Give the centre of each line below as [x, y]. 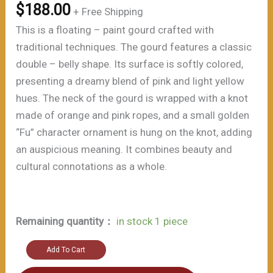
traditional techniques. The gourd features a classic [134, 47]
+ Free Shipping [108, 11]
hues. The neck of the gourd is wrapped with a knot [132, 98]
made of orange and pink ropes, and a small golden [133, 115]
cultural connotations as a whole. [92, 166]
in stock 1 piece [152, 221]
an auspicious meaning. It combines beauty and [124, 149]
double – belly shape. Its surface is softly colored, [130, 64]
